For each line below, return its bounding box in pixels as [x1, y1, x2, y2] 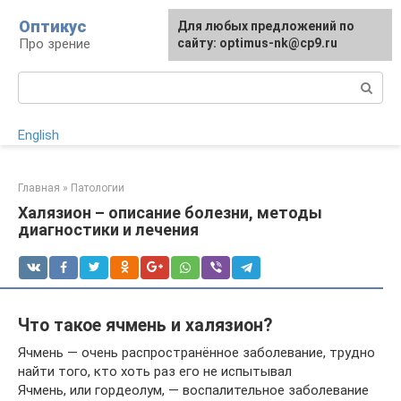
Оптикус [19, 17, 86, 36]
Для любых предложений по [177, 19, 354, 33]
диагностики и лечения [18, 220, 199, 239]
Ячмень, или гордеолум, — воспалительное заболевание [18, 381, 369, 398]
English [18, 127, 59, 143]
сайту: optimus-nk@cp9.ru [177, 36, 337, 50]
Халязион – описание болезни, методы [18, 203, 322, 222]
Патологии [71, 182, 124, 194]
